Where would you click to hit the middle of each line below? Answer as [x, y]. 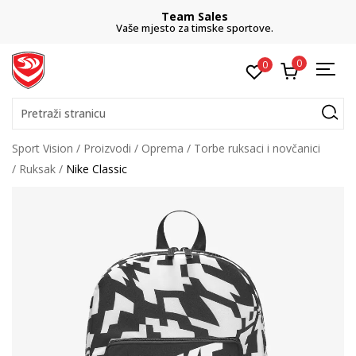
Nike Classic [97, 169]
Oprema [163, 148]
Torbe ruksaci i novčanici [257, 148]
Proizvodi [107, 148]
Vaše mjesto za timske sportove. [178, 28]
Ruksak [37, 169]
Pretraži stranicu [63, 113]
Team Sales [178, 16]
